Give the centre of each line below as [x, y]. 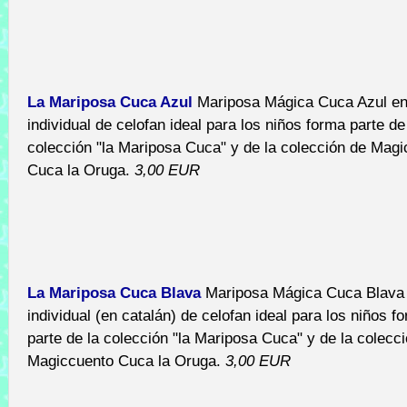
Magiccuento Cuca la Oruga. [126, 361]
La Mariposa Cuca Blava [114, 293]
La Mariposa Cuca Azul [110, 102]
